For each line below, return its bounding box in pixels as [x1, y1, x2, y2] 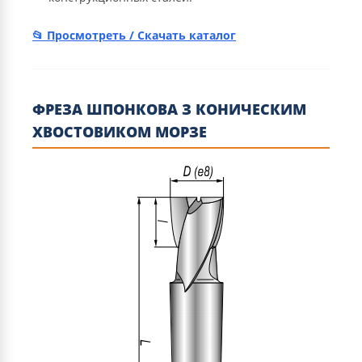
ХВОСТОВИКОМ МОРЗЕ [32, 122, 207, 142]
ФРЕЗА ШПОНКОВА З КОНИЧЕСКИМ [32, 99, 306, 120]
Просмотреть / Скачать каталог [47, 27, 236, 44]
